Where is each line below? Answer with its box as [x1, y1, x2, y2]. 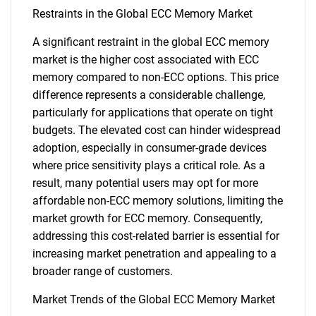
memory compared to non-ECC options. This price [32, 71, 279, 84]
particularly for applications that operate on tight [32, 106, 273, 119]
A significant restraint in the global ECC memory [32, 35, 269, 49]
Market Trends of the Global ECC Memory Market [32, 293, 275, 306]
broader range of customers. [32, 265, 173, 278]
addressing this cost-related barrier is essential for [32, 229, 279, 243]
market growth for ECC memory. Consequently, [32, 212, 262, 225]
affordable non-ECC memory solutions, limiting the [32, 194, 283, 207]
